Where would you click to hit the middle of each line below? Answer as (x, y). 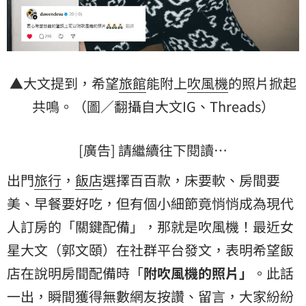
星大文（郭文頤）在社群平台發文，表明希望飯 (150, 249)
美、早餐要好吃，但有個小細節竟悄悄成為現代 (150, 203)
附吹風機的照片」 (198, 273)
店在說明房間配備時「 (75, 273)
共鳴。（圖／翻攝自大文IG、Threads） (153, 106)
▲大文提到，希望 (64, 83)
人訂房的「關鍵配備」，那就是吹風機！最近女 (150, 226)
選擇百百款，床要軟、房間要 (191, 180)
